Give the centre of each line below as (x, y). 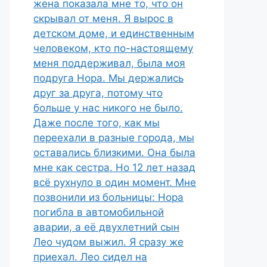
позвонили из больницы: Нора (108, 197)
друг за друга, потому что (98, 93)
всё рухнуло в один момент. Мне (115, 182)
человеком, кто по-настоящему (113, 48)
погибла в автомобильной (99, 212)
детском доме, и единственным (114, 33)
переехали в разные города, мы (114, 138)
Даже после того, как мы (97, 123)
